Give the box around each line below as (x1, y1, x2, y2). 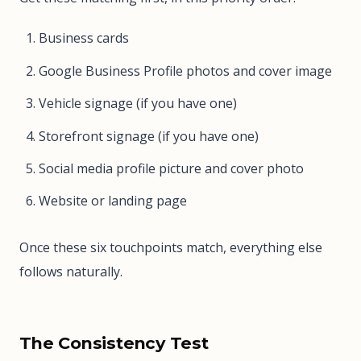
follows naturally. (19, 263, 122, 281)
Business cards (39, 29, 129, 48)
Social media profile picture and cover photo (39, 159, 304, 177)
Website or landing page (39, 192, 187, 210)
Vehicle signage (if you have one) (39, 94, 237, 113)
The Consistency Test (19, 333, 209, 354)
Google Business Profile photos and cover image (39, 61, 332, 80)
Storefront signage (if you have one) (39, 127, 259, 145)
